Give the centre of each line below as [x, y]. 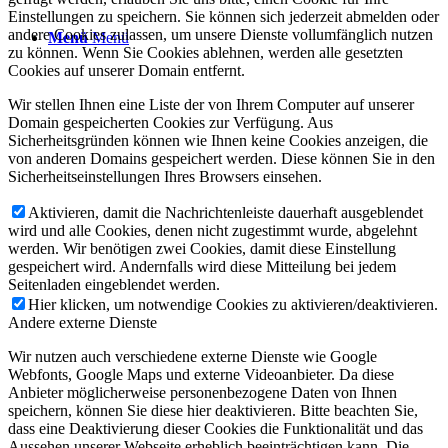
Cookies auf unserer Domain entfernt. [126, 70]
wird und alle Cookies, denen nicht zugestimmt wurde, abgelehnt [212, 230]
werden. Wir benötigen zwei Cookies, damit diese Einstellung [202, 248]
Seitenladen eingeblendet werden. [114, 284]
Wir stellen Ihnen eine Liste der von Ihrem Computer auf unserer [211, 104]
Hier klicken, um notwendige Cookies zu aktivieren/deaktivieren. [233, 304]
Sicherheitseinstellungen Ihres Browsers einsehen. [165, 176]
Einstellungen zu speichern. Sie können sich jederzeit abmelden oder [223, 16]
